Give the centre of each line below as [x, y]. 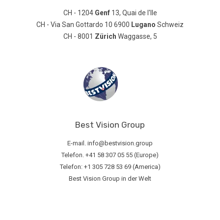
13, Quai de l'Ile [133, 13]
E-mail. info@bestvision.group [110, 143]
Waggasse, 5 [137, 37]
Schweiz [170, 25]
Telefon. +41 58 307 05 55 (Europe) [110, 155]
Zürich [105, 37]
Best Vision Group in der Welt [110, 179]
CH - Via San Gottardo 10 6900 [84, 25]
